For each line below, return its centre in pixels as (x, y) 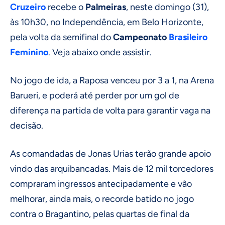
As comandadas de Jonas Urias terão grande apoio (110, 153)
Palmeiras (106, 7)
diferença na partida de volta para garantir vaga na (110, 110)
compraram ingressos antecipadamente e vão (101, 184)
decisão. (27, 125)
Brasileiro (188, 37)
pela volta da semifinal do (62, 37)
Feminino (29, 52)
